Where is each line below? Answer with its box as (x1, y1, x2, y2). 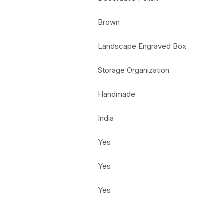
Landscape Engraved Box (98, 41, 186, 51)
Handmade (98, 89, 135, 99)
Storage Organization (98, 65, 169, 75)
